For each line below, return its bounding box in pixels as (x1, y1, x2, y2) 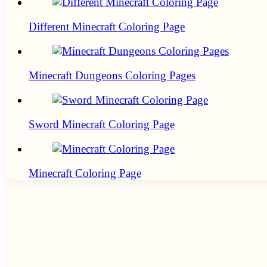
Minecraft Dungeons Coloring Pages (29, 69, 195, 82)
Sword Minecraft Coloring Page (29, 118, 175, 131)
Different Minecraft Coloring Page (29, 20, 185, 33)
